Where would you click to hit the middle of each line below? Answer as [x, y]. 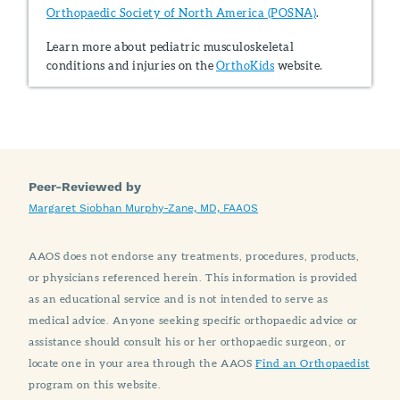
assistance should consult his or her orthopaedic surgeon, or [187, 342]
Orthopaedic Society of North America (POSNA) [182, 12]
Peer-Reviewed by [85, 187]
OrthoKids [245, 65]
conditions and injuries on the [131, 65]
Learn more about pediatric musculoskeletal [171, 46]
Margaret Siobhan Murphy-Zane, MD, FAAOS [143, 208]
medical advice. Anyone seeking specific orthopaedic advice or [194, 321]
